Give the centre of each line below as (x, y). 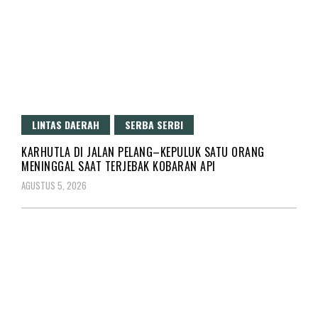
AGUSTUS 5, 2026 (54, 185)
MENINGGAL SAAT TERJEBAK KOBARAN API (119, 166)
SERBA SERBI (154, 124)
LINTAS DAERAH (66, 124)
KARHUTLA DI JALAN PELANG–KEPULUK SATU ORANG (143, 152)
